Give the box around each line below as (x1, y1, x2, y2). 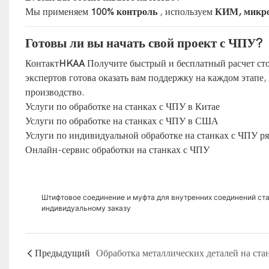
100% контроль (90, 6, 157, 17)
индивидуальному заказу (41, 203, 131, 213)
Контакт (25, 58, 59, 69)
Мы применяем (25, 6, 91, 17)
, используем (157, 6, 215, 17)
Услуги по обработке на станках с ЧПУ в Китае (25, 101, 220, 112)
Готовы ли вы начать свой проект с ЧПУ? (25, 35, 262, 50)
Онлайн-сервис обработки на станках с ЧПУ (25, 144, 210, 156)
